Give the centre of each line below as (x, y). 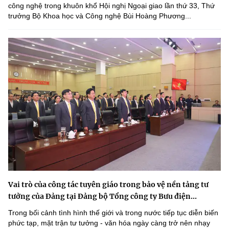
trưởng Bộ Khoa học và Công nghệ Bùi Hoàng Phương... (100, 16)
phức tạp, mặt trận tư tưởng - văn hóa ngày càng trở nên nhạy (109, 223)
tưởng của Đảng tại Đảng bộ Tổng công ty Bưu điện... (102, 196)
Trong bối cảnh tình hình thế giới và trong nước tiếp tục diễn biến (113, 212)
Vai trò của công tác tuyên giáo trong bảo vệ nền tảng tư (108, 184)
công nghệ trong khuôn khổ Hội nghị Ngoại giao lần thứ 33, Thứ (111, 5)
